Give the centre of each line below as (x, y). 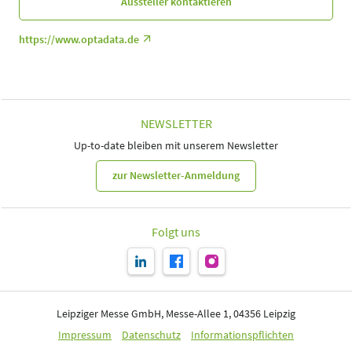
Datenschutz (151, 334)
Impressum (85, 334)
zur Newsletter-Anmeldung (176, 176)
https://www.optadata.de (79, 39)
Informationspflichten (242, 334)
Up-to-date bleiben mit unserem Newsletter (176, 145)
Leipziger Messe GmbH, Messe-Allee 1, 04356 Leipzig (176, 313)
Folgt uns (176, 231)
